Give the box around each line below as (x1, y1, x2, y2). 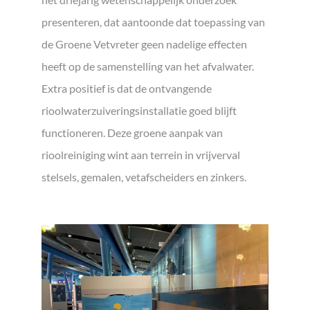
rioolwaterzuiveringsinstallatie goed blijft (42, 104, 237, 118)
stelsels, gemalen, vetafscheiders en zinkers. (42, 170, 246, 184)
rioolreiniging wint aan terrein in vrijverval (42, 148, 240, 162)
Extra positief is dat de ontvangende (42, 82, 212, 95)
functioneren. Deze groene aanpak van (42, 126, 223, 140)
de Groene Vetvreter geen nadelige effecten (42, 37, 247, 51)
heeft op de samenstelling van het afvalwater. (42, 60, 254, 73)
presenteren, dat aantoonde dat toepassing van (42, 15, 265, 29)
